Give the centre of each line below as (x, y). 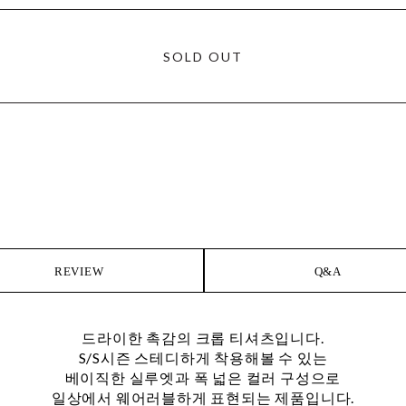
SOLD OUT (203, 57)
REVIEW (79, 272)
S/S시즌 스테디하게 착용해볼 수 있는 (203, 358)
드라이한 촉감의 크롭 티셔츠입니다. (203, 338)
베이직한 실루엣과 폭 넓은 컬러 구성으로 (203, 378)
